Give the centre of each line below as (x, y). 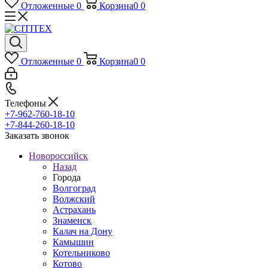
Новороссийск (58, 156)
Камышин (73, 242)
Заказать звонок (37, 135)
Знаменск (72, 220)
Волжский (74, 199)
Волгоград (74, 188)
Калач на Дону (83, 231)
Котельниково (81, 253)
